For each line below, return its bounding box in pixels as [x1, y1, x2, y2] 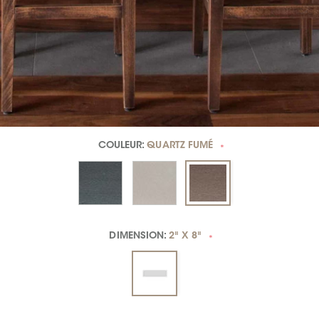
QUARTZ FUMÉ [147, 141, 214, 152]
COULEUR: [98, 141, 147, 152]
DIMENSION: [109, 231, 169, 242]
